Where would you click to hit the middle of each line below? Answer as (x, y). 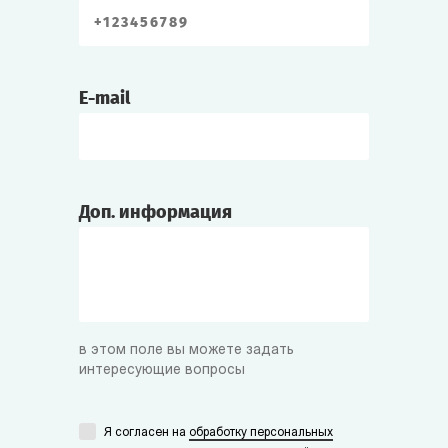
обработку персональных (261, 432)
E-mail (104, 97)
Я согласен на (146, 432)
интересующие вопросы (162, 370)
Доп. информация (155, 211)
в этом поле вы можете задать (186, 350)
